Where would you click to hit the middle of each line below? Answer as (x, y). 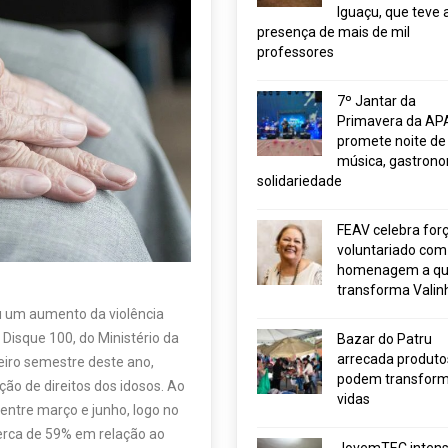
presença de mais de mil (333, 32)
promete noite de (391, 141)
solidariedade (299, 181)
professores (295, 52)
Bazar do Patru (384, 339)
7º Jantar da (376, 101)
